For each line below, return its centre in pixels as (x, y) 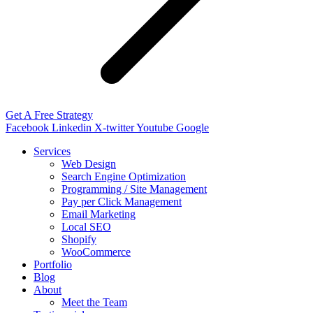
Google (192, 128)
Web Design (89, 164)
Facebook (27, 128)
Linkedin (72, 128)
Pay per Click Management (122, 202)
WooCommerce (96, 252)
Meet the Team (94, 303)
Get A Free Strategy (49, 115)
